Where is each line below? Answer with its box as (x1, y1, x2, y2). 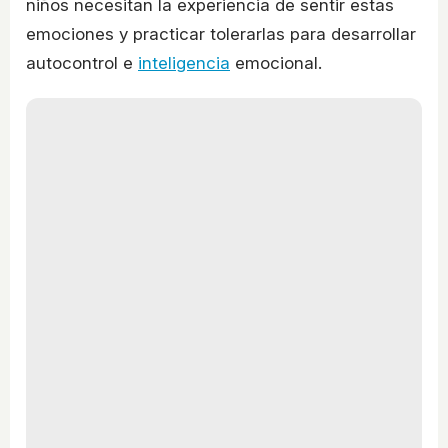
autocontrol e (26, 53, 138, 74)
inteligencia (138, 53, 230, 74)
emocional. (230, 53, 322, 74)
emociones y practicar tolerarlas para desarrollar (26, 24, 416, 45)
